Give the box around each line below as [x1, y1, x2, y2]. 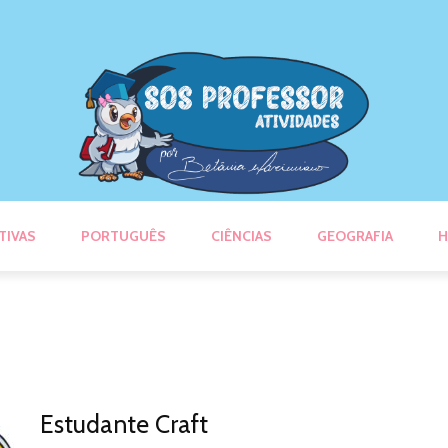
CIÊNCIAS [211, 226, 272, 245]
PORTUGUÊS [81, 226, 166, 245]
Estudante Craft [40, 408, 208, 439]
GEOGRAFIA [317, 226, 393, 245]
